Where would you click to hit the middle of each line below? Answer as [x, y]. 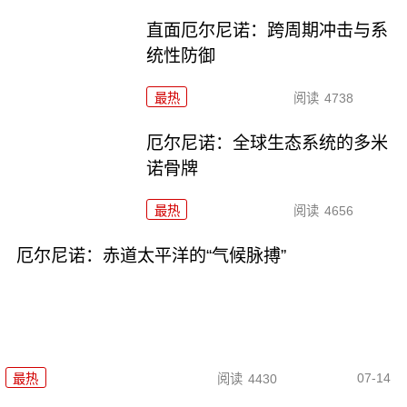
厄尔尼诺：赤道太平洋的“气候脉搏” [151, 255]
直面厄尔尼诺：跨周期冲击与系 [268, 30]
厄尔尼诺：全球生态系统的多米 [268, 143]
